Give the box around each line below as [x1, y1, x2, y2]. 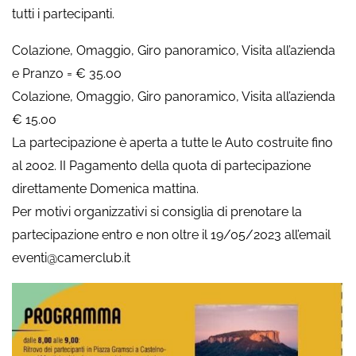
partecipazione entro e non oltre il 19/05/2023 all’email [12, 227, 331, 243]
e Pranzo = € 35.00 [12, 66, 122, 82]
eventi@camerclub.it [12, 250, 130, 266]
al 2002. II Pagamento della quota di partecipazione [12, 158, 311, 174]
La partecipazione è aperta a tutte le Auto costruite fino [12, 135, 333, 151]
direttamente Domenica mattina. [12, 181, 199, 197]
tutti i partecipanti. [12, 6, 114, 22]
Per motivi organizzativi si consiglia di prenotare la [12, 204, 302, 220]
